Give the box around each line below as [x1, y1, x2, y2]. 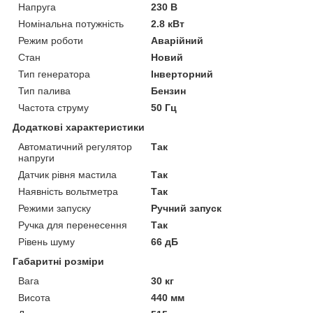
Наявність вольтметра [18, 185, 118, 197]
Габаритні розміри [13, 255, 104, 267]
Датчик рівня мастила [18, 168, 117, 180]
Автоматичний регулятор [18, 140, 132, 152]
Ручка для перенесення [18, 219, 127, 231]
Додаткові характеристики [13, 121, 145, 133]
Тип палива [18, 85, 71, 96]
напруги [18, 152, 54, 163]
